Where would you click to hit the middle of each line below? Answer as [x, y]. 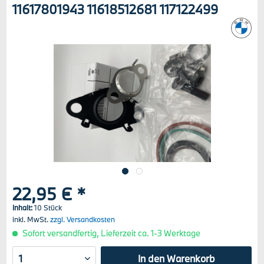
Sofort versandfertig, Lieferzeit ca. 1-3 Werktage [111, 233]
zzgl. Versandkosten [83, 219]
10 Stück [48, 207]
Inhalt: [24, 207]
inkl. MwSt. [32, 219]
